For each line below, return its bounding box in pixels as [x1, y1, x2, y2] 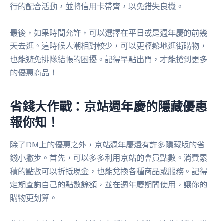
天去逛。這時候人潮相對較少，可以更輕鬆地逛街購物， [10, 41, 207, 51]
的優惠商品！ [10, 68, 57, 78]
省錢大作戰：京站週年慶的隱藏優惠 [10, 98, 207, 114]
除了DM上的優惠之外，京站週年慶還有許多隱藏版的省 [10, 140, 205, 150]
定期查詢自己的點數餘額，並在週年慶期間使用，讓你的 [10, 180, 207, 190]
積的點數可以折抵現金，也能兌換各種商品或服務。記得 [10, 166, 207, 177]
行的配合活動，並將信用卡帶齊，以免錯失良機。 [10, 1, 184, 11]
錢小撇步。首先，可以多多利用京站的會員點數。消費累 [10, 153, 207, 163]
